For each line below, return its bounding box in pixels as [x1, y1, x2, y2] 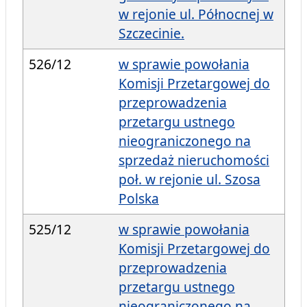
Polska [119, 189, 159, 208]
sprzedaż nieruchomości [119, 151, 269, 170]
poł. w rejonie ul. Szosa [119, 170, 260, 189]
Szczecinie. [119, 24, 184, 43]
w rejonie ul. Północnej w [119, 5, 273, 24]
